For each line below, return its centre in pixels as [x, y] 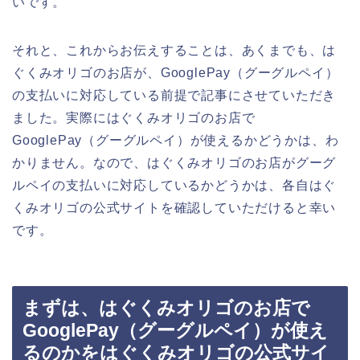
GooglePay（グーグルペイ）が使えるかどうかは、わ [176, 141]
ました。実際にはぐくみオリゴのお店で [134, 118]
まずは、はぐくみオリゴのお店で [166, 307]
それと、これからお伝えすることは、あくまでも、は [174, 51]
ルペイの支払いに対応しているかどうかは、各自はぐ [174, 186]
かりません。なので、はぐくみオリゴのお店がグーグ [174, 163]
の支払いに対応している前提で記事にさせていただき [174, 96]
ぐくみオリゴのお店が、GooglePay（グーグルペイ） [176, 73]
